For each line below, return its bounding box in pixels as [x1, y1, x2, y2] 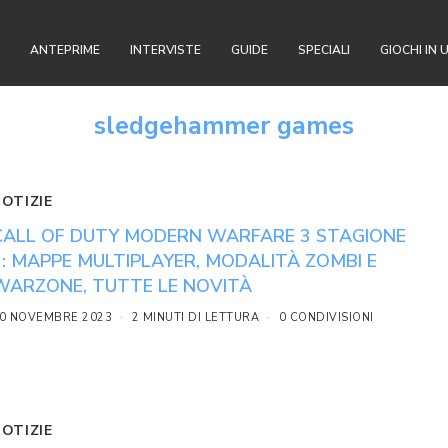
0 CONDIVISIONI [278, 309, 374, 325]
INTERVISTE [130, 42, 201, 58]
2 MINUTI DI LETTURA [131, 309, 260, 325]
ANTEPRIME [30, 42, 100, 58]
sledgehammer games [94, 109, 354, 143]
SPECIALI [298, 42, 350, 58]
